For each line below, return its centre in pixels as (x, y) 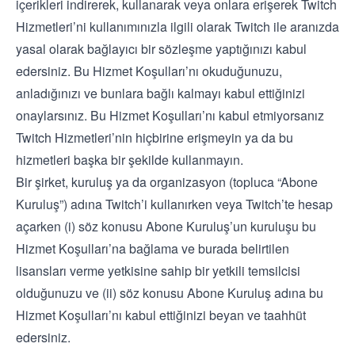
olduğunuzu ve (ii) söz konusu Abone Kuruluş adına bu (170, 293)
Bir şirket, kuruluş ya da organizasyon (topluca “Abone (167, 182)
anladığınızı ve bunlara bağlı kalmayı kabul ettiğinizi (160, 93)
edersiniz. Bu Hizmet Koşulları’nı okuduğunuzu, (149, 71)
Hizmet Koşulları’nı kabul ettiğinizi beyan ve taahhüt (161, 315)
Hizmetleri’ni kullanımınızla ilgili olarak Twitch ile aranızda (177, 27)
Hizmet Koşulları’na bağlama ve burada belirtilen (153, 248)
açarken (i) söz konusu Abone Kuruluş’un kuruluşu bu (166, 226)
